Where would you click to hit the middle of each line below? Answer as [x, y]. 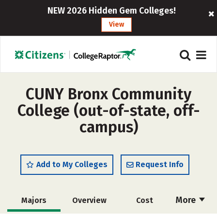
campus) [108, 127]
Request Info [160, 164]
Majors [34, 200]
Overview [89, 200]
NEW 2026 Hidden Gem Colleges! [112, 11]
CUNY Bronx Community [108, 94]
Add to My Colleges [72, 164]
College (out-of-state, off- [108, 110]
